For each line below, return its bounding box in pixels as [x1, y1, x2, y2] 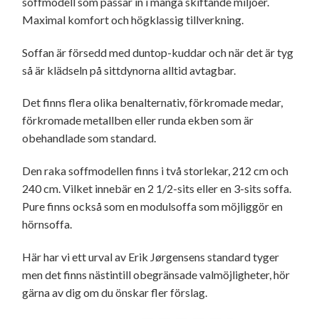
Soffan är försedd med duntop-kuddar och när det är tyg [22, 45, 293, 59]
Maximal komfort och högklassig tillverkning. [22, 12, 244, 26]
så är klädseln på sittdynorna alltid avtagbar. [22, 63, 236, 77]
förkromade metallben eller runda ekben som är [22, 113, 253, 127]
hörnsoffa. [22, 217, 72, 231]
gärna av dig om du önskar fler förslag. [22, 285, 207, 299]
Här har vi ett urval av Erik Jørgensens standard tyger [22, 249, 279, 263]
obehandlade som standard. [22, 131, 156, 145]
